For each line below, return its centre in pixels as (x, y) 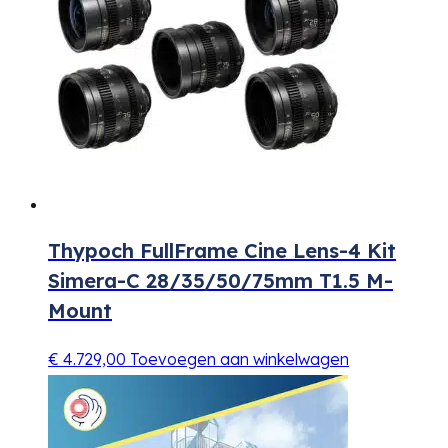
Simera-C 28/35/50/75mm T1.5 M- (220, 281)
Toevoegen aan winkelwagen (239, 358)
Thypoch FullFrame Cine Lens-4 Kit (222, 251)
